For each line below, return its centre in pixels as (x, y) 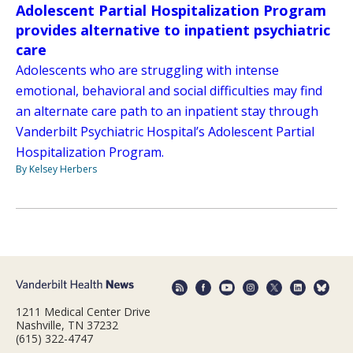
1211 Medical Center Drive (83, 311)
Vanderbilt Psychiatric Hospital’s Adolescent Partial (165, 132)
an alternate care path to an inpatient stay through (167, 111)
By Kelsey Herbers (56, 169)
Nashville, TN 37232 (67, 325)
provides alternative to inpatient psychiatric (173, 30)
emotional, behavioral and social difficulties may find (169, 91)
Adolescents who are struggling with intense (147, 71)
